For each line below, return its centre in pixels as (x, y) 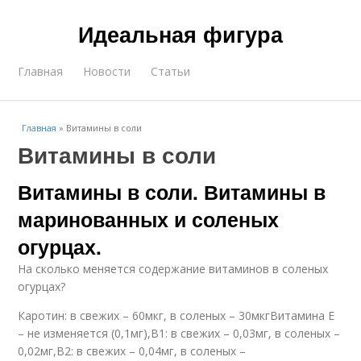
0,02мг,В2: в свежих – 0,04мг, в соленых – (132, 351)
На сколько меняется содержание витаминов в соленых (173, 269)
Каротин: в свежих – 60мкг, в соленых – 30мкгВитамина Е (176, 315)
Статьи (171, 71)
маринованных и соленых (149, 219)
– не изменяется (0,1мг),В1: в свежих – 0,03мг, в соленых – (179, 333)
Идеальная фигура (180, 34)
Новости (107, 71)
